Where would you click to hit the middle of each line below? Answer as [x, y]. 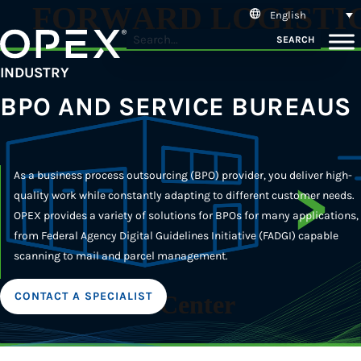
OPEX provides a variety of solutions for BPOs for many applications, [186, 216]
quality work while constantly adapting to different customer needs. [184, 195]
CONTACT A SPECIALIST [83, 296]
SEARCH [295, 39]
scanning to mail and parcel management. [121, 256]
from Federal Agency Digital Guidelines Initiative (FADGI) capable [176, 236]
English [288, 15]
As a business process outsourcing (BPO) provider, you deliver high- [183, 175]
